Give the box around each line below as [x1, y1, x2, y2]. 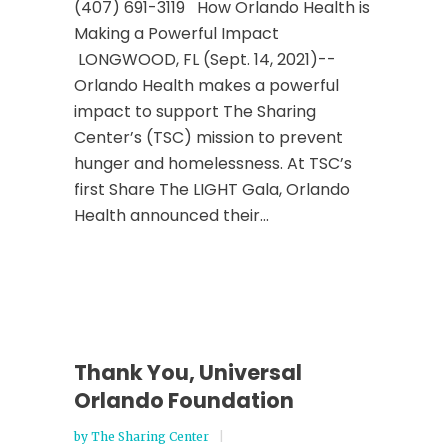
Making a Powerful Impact [74, 22, 283, 45]
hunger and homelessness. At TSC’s [74, 152, 352, 175]
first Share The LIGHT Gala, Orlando [74, 178, 350, 201]
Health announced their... [74, 204, 269, 227]
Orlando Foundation [74, 386, 294, 415]
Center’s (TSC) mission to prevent [74, 126, 343, 149]
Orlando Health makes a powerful [74, 74, 339, 97]
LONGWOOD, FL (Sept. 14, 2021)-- [74, 48, 336, 71]
